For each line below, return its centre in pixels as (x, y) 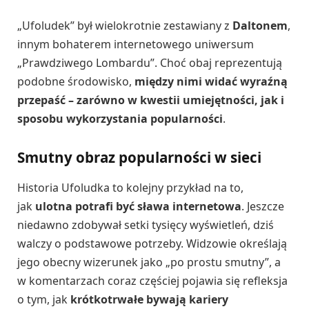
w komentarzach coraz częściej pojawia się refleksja (152, 280)
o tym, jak (44, 299)
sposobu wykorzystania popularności (120, 118)
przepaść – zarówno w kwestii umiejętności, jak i (151, 100)
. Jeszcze (263, 206)
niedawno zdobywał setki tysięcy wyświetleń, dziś (146, 225)
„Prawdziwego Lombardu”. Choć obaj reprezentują (150, 62)
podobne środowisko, (76, 81)
